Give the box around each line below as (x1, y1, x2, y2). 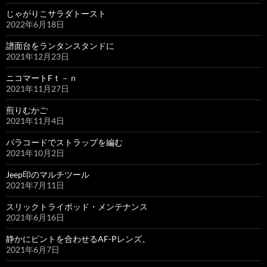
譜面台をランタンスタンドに (6, 40, 114, 51)
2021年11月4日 (6, 115, 64, 126)
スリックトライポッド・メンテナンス (6, 201, 148, 212)
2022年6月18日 (6, 18, 64, 29)
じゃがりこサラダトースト (6, 8, 106, 18)
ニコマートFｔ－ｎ (6, 72, 77, 83)
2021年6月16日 (6, 212, 64, 222)
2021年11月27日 (6, 83, 69, 94)
